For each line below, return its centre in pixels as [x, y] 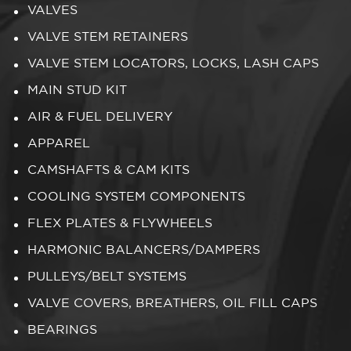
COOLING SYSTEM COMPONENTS [136, 197]
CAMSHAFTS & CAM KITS [109, 171]
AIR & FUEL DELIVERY [100, 118]
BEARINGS [62, 331]
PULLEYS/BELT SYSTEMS [107, 277]
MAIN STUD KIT [77, 91]
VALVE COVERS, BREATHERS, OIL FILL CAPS [172, 304]
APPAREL [59, 144]
